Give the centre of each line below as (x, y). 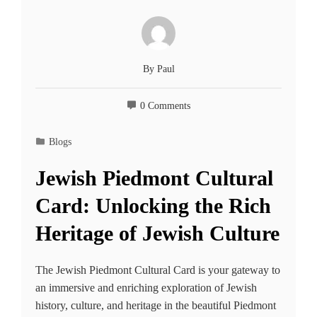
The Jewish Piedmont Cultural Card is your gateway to (158, 270)
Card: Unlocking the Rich (153, 206)
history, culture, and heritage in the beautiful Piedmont (156, 306)
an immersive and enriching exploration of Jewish (146, 288)
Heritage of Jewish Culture (157, 234)
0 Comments (165, 106)
